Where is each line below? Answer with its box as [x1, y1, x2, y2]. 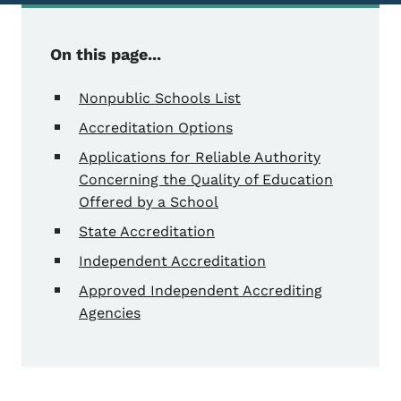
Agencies [79, 304, 141, 322]
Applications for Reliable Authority [79, 149, 320, 166]
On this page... [50, 45, 161, 64]
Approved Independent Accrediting [79, 282, 322, 300]
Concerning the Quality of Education [79, 171, 333, 189]
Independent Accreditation [79, 252, 266, 270]
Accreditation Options [79, 119, 233, 137]
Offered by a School [79, 193, 218, 211]
